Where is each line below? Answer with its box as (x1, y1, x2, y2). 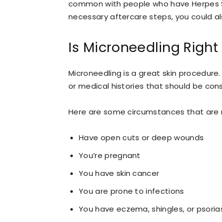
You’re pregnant (79, 150, 141, 161)
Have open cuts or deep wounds (79, 132, 204, 143)
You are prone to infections (79, 186, 184, 197)
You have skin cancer (79, 168, 160, 179)
